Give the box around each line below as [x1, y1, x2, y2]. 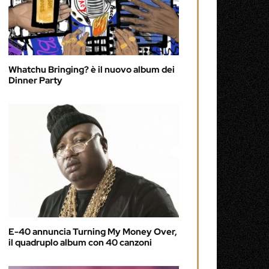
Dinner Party [8, 74, 62, 87]
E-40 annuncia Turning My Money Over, [8, 225, 177, 238]
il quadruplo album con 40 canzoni [8, 236, 152, 249]
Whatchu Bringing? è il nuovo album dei [8, 64, 175, 76]
